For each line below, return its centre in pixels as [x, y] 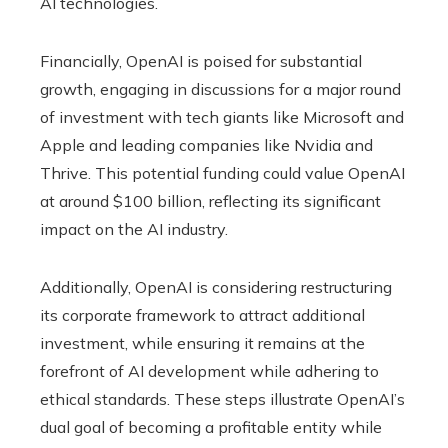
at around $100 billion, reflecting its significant [210, 200]
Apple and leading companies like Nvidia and [206, 144]
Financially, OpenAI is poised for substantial [201, 60]
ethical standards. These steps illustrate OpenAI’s [222, 398]
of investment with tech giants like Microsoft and [222, 116]
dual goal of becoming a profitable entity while [211, 426]
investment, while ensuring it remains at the [202, 342]
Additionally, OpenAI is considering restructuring [216, 286]
